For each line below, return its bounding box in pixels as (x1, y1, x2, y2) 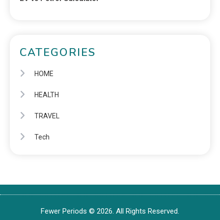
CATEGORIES (20, 45, 96, 60)
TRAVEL (34, 112, 59, 120)
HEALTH (34, 91, 59, 99)
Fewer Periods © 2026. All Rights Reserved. (41, 207, 179, 216)
